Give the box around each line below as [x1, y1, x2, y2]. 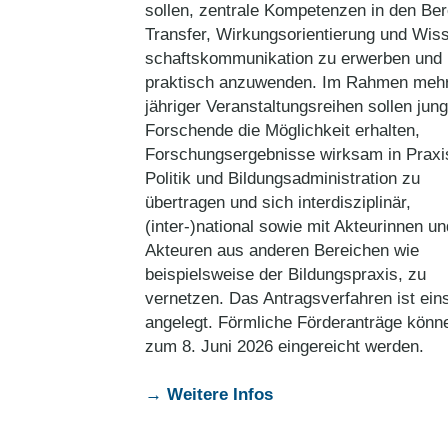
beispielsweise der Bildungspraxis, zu [145, 265, 426, 284]
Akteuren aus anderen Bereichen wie [145, 241, 419, 260]
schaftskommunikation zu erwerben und [145, 49, 442, 68]
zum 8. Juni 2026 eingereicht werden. [145, 337, 424, 356]
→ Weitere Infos [145, 385, 273, 404]
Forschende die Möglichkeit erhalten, [145, 121, 420, 140]
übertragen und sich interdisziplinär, [145, 193, 411, 212]
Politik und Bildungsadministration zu [145, 169, 420, 188]
